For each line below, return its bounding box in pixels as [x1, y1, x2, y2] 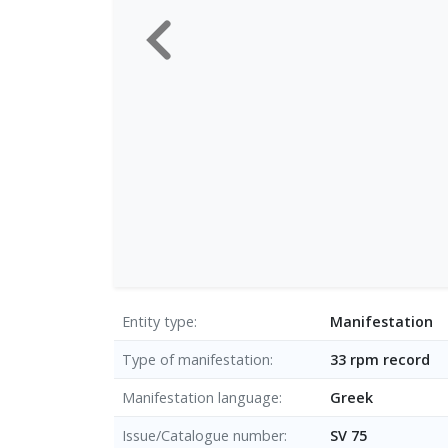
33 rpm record [330, 349, 430, 369]
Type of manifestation [122, 349, 270, 369]
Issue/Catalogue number [122, 425, 284, 445]
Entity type [122, 311, 194, 331]
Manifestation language [122, 387, 279, 407]
